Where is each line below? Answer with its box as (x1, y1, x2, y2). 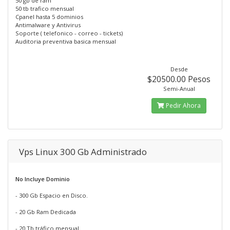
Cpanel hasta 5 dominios (15, 13, 83, 21)
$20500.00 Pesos (147, 73, 211, 85)
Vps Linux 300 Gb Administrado (19, 146, 147, 158)
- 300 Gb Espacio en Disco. (15, 191, 88, 199)
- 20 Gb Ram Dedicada (15, 208, 76, 216)
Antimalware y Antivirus (15, 21, 81, 29)
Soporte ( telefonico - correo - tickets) (15, 29, 123, 37)
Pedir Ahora (164, 101, 201, 110)
